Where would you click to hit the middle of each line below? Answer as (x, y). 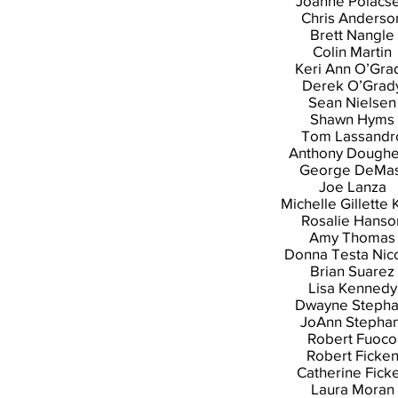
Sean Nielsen (352, 102)
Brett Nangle (352, 34)
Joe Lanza (352, 186)
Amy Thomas (352, 237)
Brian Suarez (352, 271)
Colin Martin (352, 51)
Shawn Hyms (352, 119)
